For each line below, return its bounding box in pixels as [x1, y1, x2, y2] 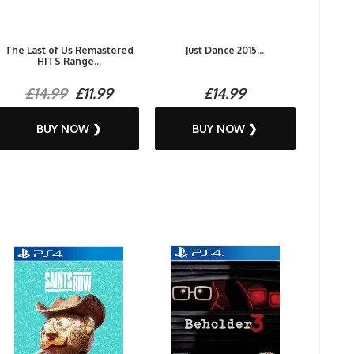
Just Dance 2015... [186, 44, 265, 57]
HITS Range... [36, 55, 101, 68]
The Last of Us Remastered [4, 44, 134, 57]
